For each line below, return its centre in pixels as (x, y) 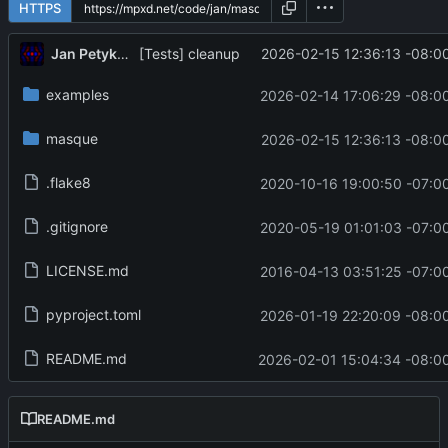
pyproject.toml (93, 315)
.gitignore (76, 227)
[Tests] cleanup (189, 54)
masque (71, 139)
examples (77, 95)
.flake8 (68, 183)
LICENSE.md (87, 271)
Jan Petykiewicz (122, 53)
